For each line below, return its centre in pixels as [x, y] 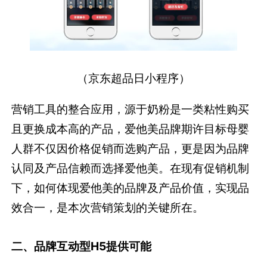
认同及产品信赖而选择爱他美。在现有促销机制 [131, 168]
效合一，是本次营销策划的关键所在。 [108, 208]
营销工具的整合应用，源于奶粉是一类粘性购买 [131, 109]
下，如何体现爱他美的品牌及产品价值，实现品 [131, 188]
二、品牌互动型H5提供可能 [82, 246]
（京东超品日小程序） [133, 78]
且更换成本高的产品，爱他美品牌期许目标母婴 [131, 129]
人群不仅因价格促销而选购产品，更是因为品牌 [131, 149]
